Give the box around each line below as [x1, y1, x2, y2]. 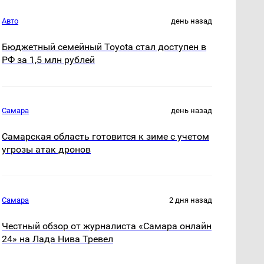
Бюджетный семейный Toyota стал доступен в [2, 41, 207, 53]
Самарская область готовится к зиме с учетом [2, 131, 210, 143]
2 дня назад [169, 196, 212, 205]
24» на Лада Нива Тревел [2, 233, 114, 245]
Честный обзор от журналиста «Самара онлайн [2, 220, 212, 232]
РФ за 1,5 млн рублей [2, 54, 95, 66]
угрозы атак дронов [2, 144, 91, 156]
